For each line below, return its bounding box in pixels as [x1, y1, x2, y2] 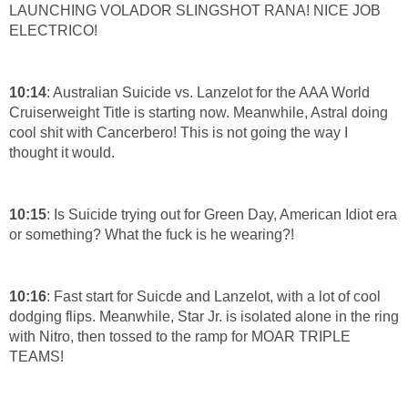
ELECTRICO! [9, 22, 97, 38]
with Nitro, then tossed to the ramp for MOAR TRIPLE [9, 328, 351, 344]
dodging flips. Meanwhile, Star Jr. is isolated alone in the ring [9, 308, 399, 324]
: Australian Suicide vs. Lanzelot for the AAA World [46, 84, 370, 100]
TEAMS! [9, 348, 64, 364]
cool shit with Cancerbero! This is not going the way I [9, 124, 348, 140]
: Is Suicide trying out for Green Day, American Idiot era [46, 206, 397, 222]
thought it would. [9, 144, 115, 160]
